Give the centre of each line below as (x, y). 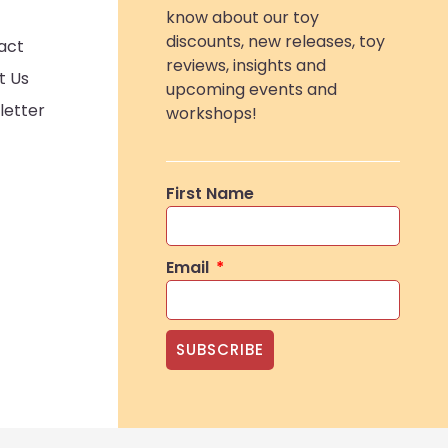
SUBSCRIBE (220, 350)
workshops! (212, 114)
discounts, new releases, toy (276, 42)
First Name (210, 193)
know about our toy (243, 18)
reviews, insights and (246, 66)
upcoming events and (252, 90)
